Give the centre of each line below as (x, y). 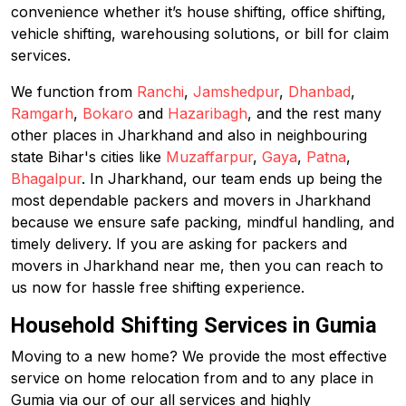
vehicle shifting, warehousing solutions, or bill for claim (200, 34)
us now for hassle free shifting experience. (158, 287)
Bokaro (108, 113)
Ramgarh (42, 113)
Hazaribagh (208, 113)
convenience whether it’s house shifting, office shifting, (198, 12)
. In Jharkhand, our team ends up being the (232, 179)
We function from (74, 92)
